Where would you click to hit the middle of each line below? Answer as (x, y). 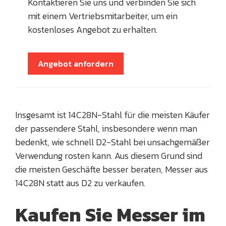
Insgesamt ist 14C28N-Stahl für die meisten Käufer (112, 115)
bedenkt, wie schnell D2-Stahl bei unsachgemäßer (112, 142)
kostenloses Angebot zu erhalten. (94, 30)
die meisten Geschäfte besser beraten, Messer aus (111, 169)
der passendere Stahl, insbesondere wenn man (106, 129)
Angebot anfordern (76, 64)
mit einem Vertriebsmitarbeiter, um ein (103, 16)
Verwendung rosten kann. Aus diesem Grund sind (109, 156)
